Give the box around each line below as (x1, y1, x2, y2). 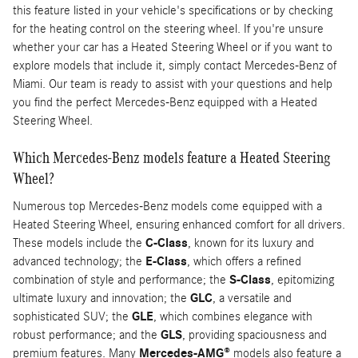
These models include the (13, 235, 145, 250)
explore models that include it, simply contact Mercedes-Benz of (13, 58, 336, 74)
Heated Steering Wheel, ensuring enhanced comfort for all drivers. (13, 217, 345, 232)
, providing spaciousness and (182, 327, 327, 342)
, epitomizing (271, 272, 334, 287)
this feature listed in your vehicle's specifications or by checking (13, 3, 332, 18)
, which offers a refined (187, 253, 301, 268)
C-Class (145, 235, 188, 250)
